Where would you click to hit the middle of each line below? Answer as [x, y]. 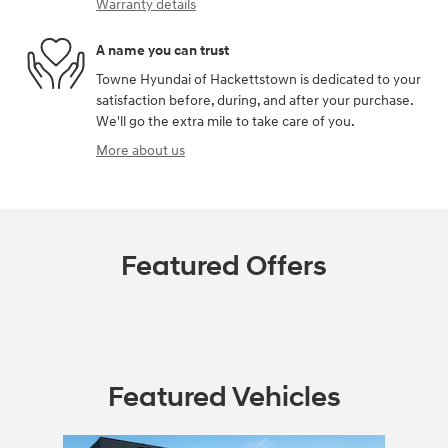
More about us [140, 151]
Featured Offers [224, 267]
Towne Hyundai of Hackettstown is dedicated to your [258, 80]
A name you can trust [162, 50]
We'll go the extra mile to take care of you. [225, 122]
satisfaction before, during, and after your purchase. [254, 101]
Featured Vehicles [224, 398]
